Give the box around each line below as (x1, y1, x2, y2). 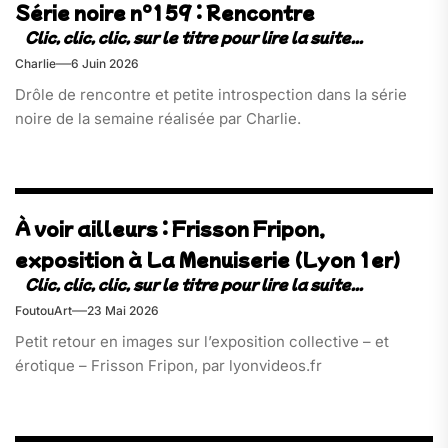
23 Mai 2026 (87, 303, 159, 319)
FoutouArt (15, 303, 72, 319)
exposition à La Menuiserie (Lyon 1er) (15, 247, 400, 273)
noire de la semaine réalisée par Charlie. (15, 108, 301, 128)
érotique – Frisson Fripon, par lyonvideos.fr (15, 356, 322, 376)
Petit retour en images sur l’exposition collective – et (15, 332, 389, 352)
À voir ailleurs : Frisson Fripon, (15, 216, 325, 242)
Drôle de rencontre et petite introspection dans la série (15, 84, 407, 104)
